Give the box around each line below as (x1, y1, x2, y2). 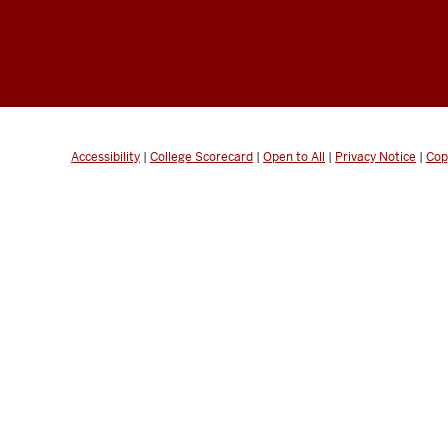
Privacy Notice (335, 148, 416, 165)
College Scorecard (150, 148, 253, 165)
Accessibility (71, 148, 140, 165)
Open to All (263, 148, 325, 165)
